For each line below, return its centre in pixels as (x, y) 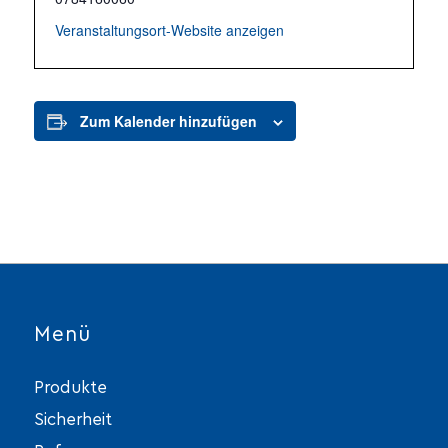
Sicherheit (72, 419)
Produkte (70, 387)
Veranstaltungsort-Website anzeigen (169, 30)
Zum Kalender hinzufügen (168, 121)
